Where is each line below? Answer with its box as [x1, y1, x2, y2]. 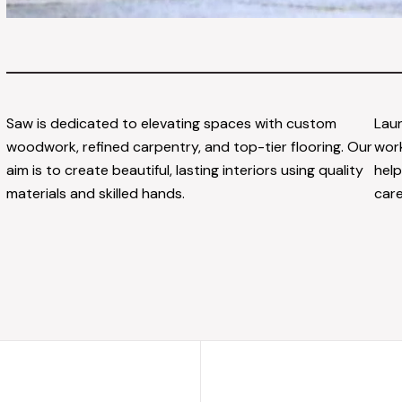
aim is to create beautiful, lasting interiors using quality [6, 160, 364, 179]
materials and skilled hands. [6, 183, 186, 203]
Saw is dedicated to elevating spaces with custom [6, 113, 337, 133]
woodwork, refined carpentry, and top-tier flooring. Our [6, 136, 373, 156]
